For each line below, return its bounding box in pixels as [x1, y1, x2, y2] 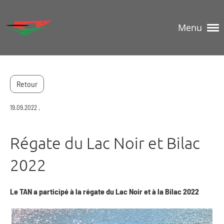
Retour [16, 79, 37, 88]
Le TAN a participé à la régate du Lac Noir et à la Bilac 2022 [10, 186, 199, 196]
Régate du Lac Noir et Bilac [10, 133, 200, 152]
